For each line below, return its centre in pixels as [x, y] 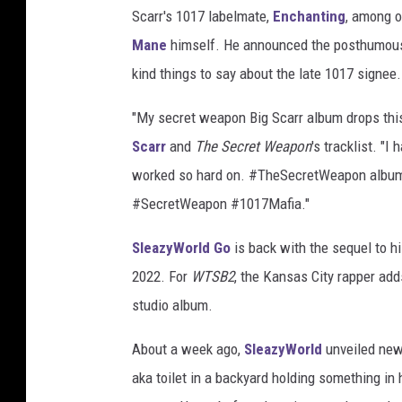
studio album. [172, 306]
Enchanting [309, 17]
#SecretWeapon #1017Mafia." [221, 204]
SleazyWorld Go [181, 248]
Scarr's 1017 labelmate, [202, 17]
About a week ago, [188, 350]
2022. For [162, 277]
